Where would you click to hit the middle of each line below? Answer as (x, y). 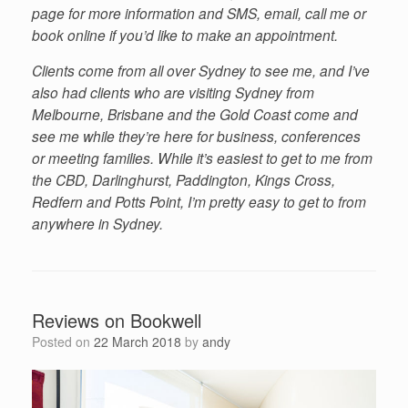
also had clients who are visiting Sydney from (173, 92)
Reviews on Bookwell (117, 321)
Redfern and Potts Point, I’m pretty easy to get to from (199, 202)
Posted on (67, 342)
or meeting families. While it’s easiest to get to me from (202, 158)
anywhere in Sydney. (97, 224)
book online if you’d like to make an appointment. (185, 34)
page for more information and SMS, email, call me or (199, 12)
